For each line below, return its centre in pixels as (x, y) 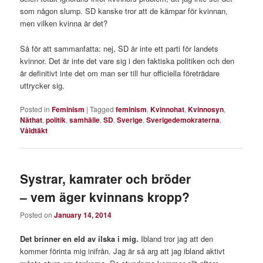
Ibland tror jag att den (176, 239)
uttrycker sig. (43, 85)
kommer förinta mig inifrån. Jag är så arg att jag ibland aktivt (123, 251)
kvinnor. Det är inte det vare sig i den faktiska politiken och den (127, 60)
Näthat (31, 119)
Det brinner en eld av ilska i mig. (80, 239)
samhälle (85, 119)
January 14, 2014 (83, 215)
